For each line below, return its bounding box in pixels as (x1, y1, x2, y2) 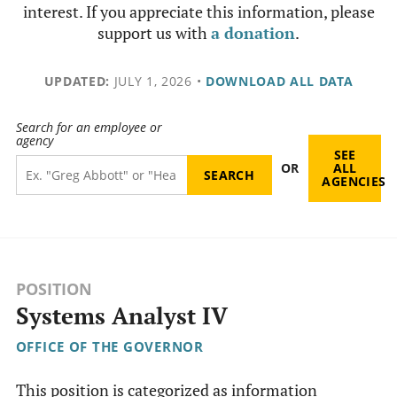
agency (15, 132, 53, 150)
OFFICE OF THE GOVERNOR (15, 338, 204, 356)
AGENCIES (322, 173, 386, 191)
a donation (211, 22, 295, 43)
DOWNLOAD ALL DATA (205, 73, 354, 90)
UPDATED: (43, 73, 110, 90)
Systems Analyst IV (15, 300, 228, 332)
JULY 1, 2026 (109, 73, 192, 90)
